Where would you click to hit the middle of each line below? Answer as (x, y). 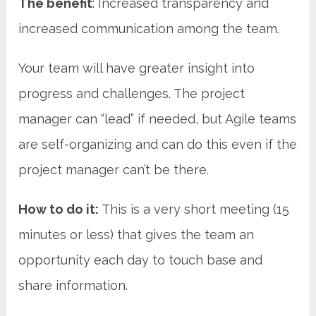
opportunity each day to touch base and (141, 260)
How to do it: (59, 209)
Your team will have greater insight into (137, 68)
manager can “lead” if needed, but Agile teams (158, 119)
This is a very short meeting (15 (194, 209)
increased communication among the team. (149, 28)
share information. (73, 285)
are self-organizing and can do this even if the (158, 144)
